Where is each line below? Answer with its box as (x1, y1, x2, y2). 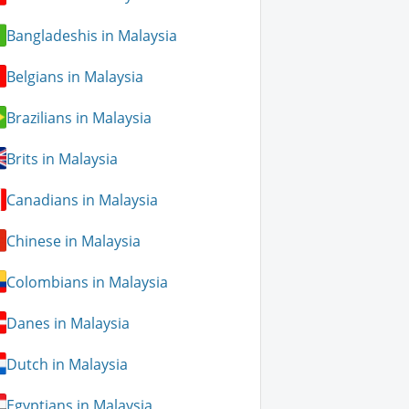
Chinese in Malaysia (6, 230, 142, 251)
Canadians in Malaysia (6, 189, 159, 210)
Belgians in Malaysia (6, 66, 144, 87)
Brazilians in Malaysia (6, 107, 152, 128)
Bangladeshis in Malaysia (6, 25, 178, 46)
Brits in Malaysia (6, 148, 119, 169)
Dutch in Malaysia (6, 353, 129, 374)
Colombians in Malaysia (6, 271, 169, 292)
